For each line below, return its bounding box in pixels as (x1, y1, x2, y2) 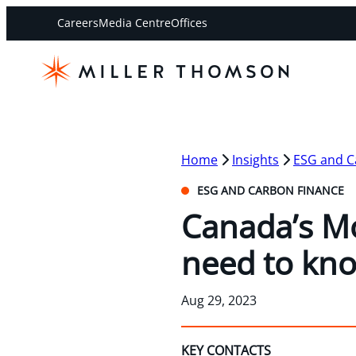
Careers (57, 15, 99, 30)
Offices (171, 15, 207, 30)
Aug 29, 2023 (181, 291, 257, 309)
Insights (232, 150, 279, 168)
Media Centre (99, 15, 171, 30)
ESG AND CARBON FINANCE (194, 182, 344, 198)
